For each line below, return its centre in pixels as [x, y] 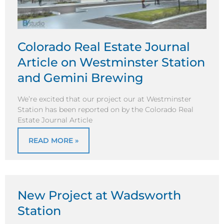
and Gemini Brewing [80, 78]
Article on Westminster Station [111, 62]
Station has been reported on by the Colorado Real [105, 109]
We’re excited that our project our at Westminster [104, 99]
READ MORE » [53, 141]
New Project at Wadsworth [99, 195]
